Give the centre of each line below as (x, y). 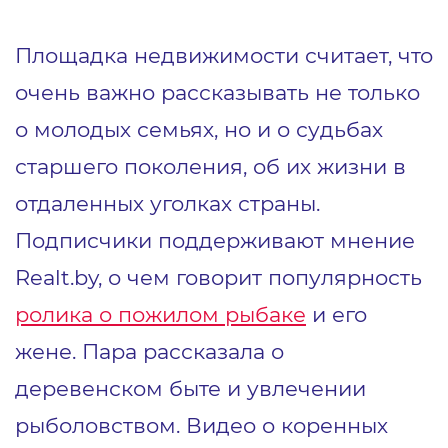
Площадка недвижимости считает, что (224, 54)
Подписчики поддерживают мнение (215, 239)
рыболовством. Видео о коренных (201, 424)
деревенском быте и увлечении (190, 387)
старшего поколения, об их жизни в (210, 165)
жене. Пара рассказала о (149, 350)
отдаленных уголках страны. (167, 202)
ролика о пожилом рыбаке (160, 313)
